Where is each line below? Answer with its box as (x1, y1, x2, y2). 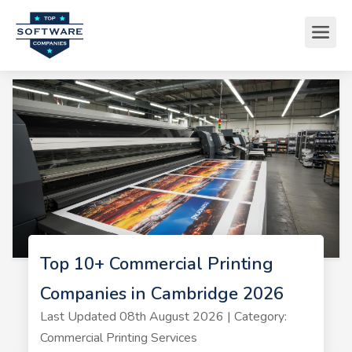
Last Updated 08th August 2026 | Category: (39, 307, 287, 325)
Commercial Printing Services (39, 328, 197, 346)
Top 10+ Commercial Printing (39, 251, 273, 276)
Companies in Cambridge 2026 (39, 281, 284, 306)
